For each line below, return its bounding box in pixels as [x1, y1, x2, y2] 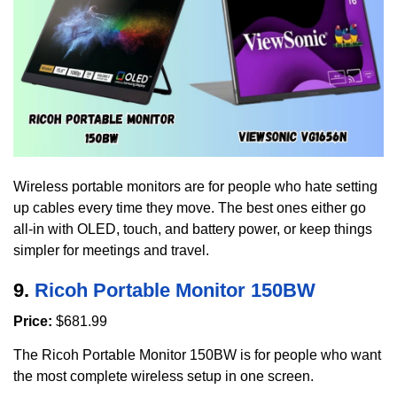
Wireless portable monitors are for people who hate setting [13, 178, 378, 194]
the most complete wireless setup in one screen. [13, 369, 314, 385]
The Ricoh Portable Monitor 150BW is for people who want [13, 347, 381, 363]
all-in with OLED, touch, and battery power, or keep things [13, 221, 372, 237]
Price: [13, 313, 52, 329]
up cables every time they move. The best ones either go [13, 199, 366, 215]
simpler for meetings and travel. [13, 242, 209, 258]
